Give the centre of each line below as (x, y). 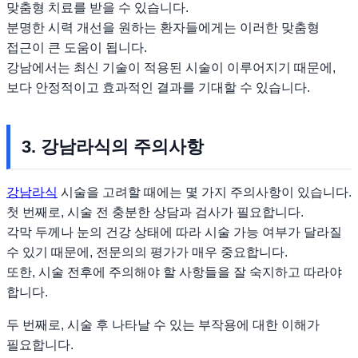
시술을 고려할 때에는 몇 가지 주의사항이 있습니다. (205, 193)
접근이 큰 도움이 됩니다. (77, 48)
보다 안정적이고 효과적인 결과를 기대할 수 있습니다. (158, 88)
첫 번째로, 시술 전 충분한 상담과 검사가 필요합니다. (155, 213)
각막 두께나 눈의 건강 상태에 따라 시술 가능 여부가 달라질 (174, 233)
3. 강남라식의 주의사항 (113, 147)
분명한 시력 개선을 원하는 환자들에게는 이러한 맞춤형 (163, 28)
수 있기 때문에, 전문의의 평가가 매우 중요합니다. (147, 253)
